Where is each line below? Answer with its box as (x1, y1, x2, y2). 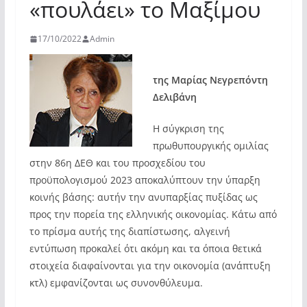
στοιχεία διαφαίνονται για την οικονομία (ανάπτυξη (29, 259, 271, 272)
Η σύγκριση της (152, 122, 224, 135)
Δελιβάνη (152, 90, 197, 103)
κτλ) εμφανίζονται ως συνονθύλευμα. (29, 276, 203, 289)
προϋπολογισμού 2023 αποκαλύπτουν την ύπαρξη (29, 173, 260, 186)
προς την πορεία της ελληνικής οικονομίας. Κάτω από (29, 208, 277, 221)
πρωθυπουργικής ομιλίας (152, 139, 269, 152)
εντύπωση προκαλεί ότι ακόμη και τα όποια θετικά (29, 242, 262, 255)
